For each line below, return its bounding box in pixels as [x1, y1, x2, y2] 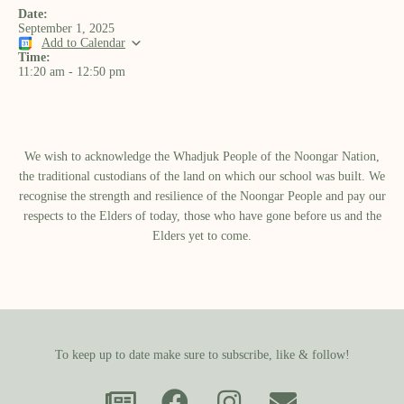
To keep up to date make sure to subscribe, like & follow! [54, 348, 350, 362]
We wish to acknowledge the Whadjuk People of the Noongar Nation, [24, 150, 380, 163]
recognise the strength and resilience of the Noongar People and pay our [18, 189, 386, 203]
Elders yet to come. [152, 229, 252, 243]
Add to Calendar [41, 36, 125, 50]
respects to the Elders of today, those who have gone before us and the [23, 209, 381, 223]
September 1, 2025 [18, 22, 115, 35]
